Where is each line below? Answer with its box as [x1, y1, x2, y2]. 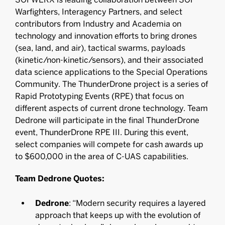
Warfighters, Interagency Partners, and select [15, 7, 182, 17]
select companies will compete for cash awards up [15, 140, 203, 149]
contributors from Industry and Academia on [15, 19, 181, 29]
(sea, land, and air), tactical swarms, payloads [15, 43, 185, 53]
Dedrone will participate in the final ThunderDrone [15, 116, 199, 125]
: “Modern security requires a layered [69, 198, 206, 208]
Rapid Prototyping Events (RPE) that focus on [15, 91, 184, 101]
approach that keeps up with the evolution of [35, 210, 201, 220]
